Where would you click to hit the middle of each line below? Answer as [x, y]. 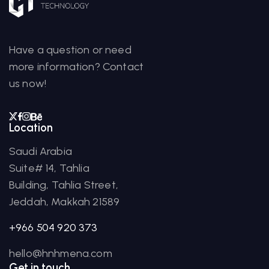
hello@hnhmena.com [61, 253]
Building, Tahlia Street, [64, 185]
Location [31, 128]
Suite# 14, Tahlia [49, 168]
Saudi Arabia [41, 151]
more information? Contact [77, 67]
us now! [28, 83]
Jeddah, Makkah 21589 [65, 202]
